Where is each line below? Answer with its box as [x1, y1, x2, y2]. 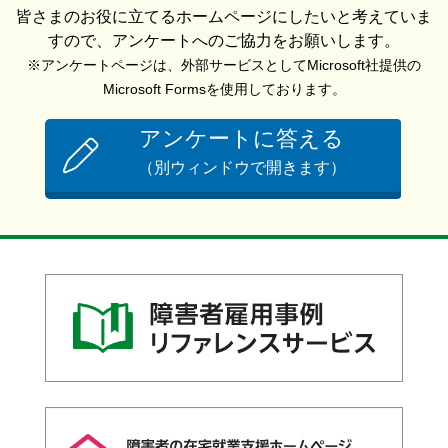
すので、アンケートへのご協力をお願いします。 [48, 31, 400, 49]
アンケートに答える [139, 126, 345, 152]
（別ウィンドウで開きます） [137, 159, 346, 177]
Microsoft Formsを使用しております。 [102, 80, 346, 97]
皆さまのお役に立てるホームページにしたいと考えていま [16, 7, 432, 25]
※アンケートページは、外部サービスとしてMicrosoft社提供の [27, 56, 421, 73]
